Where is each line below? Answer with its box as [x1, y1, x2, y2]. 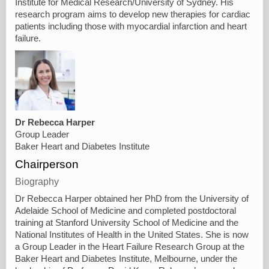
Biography [15, 176, 59, 187]
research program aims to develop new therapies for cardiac [15, 9, 250, 19]
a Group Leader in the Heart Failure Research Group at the [15, 241, 244, 252]
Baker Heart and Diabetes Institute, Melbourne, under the [15, 253, 237, 264]
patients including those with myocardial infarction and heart [15, 21, 247, 31]
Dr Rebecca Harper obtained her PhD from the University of [15, 193, 249, 204]
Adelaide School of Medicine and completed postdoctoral [15, 205, 236, 216]
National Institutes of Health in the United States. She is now [15, 229, 249, 240]
